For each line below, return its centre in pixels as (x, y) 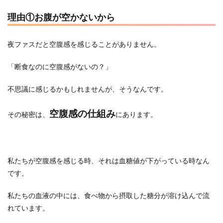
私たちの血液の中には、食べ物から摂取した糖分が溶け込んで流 (109, 195)
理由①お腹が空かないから (61, 17)
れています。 (28, 208)
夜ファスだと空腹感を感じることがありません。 (84, 44)
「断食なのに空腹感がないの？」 (60, 66)
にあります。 (136, 114)
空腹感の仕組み (82, 113)
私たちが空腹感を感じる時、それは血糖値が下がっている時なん (109, 161)
